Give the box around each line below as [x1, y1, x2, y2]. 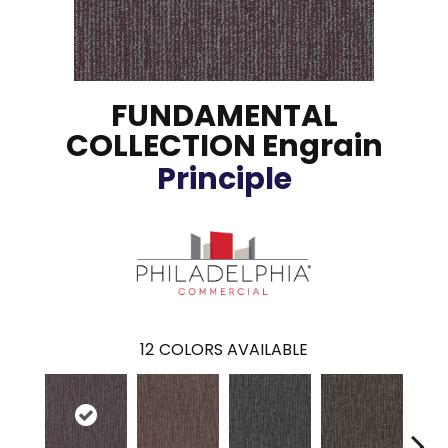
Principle [156, 158, 292, 200]
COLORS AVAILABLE [159, 337, 308, 361]
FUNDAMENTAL [110, 95, 338, 137]
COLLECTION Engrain [65, 125, 383, 167]
